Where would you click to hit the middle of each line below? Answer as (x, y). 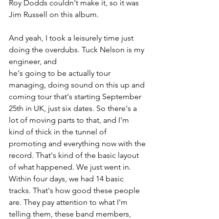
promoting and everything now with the (78, 144)
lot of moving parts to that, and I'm (70, 120)
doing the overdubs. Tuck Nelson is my (77, 50)
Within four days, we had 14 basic (67, 179)
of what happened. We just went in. (71, 167)
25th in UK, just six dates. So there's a (74, 109)
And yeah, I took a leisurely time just (72, 38)
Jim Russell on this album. (54, 15)
